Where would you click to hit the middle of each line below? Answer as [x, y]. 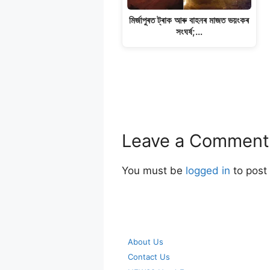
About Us [146, 241]
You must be [154, 171]
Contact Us [149, 257]
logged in [208, 171]
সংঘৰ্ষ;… [189, 31]
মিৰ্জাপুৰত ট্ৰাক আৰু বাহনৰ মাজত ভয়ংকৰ [189, 20]
